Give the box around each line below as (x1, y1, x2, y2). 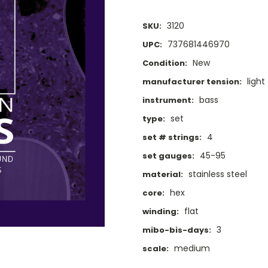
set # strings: (142, 132, 202, 144)
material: (142, 169, 183, 181)
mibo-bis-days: (142, 224, 211, 236)
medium (173, 242, 210, 255)
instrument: (142, 95, 194, 106)
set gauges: (142, 150, 194, 162)
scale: (142, 243, 169, 255)
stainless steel (188, 168, 247, 181)
